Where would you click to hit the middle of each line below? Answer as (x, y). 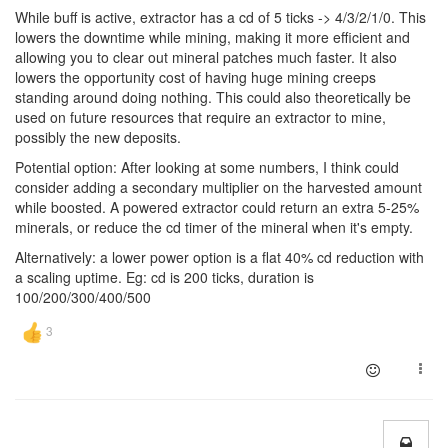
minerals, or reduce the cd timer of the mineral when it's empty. (214, 227)
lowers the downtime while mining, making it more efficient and (212, 37)
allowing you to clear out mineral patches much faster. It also (206, 57)
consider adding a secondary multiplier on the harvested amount (218, 187)
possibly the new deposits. (98, 137)
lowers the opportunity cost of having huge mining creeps (195, 77)
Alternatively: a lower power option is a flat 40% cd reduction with (219, 257)
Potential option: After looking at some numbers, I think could (207, 167)
